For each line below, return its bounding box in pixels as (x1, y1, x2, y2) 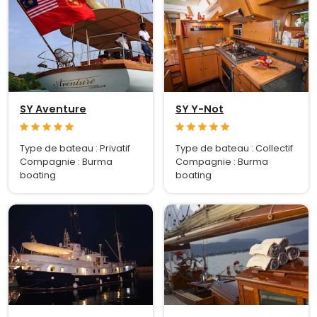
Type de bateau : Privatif (20, 142, 130, 154)
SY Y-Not (175, 101, 224, 116)
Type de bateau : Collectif (175, 142, 293, 154)
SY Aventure (20, 101, 86, 116)
